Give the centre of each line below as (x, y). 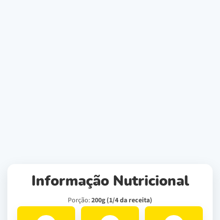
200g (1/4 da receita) (122, 200)
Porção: (80, 200)
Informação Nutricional (110, 181)
